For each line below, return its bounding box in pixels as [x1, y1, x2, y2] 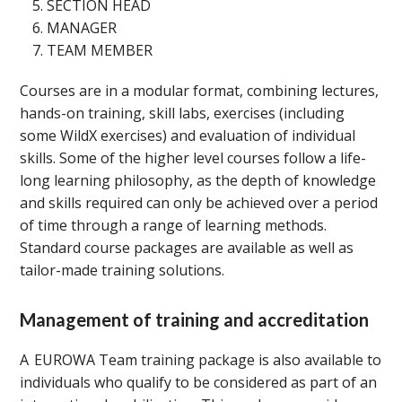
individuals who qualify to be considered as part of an [20, 372, 378, 392]
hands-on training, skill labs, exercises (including [20, 103, 345, 123]
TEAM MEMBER [47, 40, 153, 60]
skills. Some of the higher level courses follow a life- [20, 148, 367, 168]
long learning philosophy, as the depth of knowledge [20, 170, 377, 190]
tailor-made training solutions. [20, 260, 225, 280]
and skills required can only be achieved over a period [20, 193, 379, 213]
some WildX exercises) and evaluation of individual [20, 126, 356, 145]
